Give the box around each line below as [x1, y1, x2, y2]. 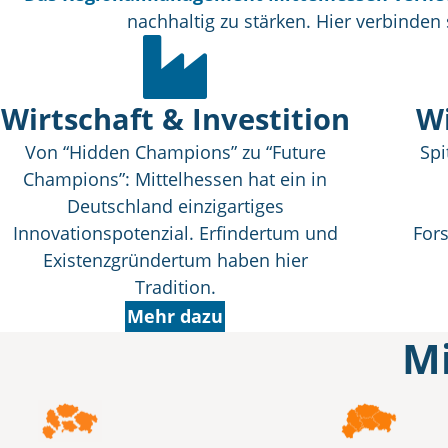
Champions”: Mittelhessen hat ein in [23, 167, 327, 191]
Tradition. [134, 275, 216, 299]
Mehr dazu [127, 304, 223, 328]
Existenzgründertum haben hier [42, 248, 308, 272]
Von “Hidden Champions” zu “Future [24, 140, 326, 164]
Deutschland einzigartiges [66, 194, 284, 218]
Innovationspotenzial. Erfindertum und [12, 221, 338, 245]
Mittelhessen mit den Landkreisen [22, 386, 313, 410]
